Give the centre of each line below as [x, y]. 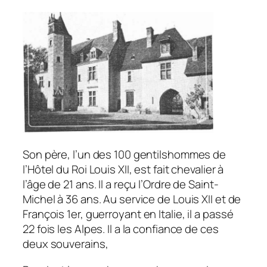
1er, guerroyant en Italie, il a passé [150, 214]
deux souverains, [66, 244]
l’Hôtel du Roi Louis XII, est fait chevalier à [123, 170]
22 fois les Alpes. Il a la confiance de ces [121, 229]
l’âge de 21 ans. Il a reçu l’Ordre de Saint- [121, 184]
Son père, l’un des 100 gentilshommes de [125, 155]
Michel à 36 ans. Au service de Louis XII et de [132, 199]
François [45, 214]
